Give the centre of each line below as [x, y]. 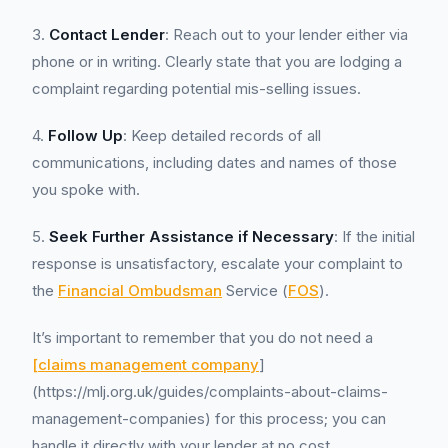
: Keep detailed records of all [222, 135]
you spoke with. [86, 189]
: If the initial [374, 236]
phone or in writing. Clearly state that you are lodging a [217, 61]
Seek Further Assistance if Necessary [191, 236]
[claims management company [145, 364]
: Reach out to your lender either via [286, 34]
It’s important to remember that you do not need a [202, 337]
